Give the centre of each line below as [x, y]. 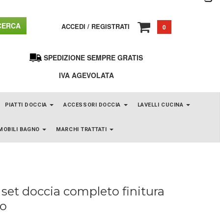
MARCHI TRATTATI [82, 129]
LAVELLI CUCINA [161, 105]
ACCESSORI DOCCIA [93, 105]
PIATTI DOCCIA [27, 105]
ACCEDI [73, 26]
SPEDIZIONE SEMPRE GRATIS [94, 58]
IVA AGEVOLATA [86, 75]
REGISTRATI [110, 26]
